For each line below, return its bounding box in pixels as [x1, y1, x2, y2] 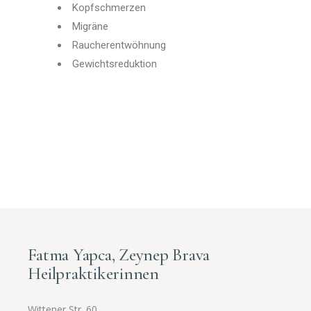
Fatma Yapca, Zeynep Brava [28, 244, 210, 265]
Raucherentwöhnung [72, 39, 167, 51]
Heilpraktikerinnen [28, 262, 159, 284]
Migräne [72, 20, 109, 33]
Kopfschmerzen [72, 1, 146, 14]
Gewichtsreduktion [72, 58, 158, 70]
